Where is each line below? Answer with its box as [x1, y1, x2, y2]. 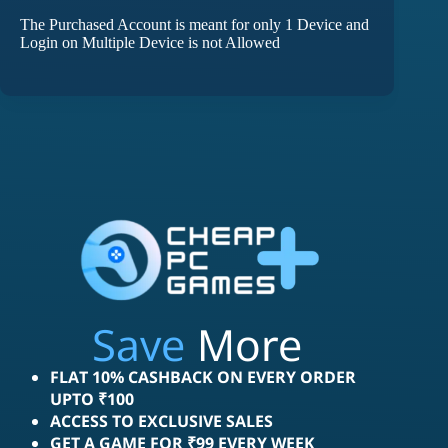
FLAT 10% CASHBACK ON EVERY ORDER [50, 366, 356, 389]
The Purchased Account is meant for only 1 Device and [20, 16, 369, 34]
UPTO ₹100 [50, 388, 134, 411]
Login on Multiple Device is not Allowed [20, 34, 280, 52]
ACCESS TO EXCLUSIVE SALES [50, 410, 273, 433]
